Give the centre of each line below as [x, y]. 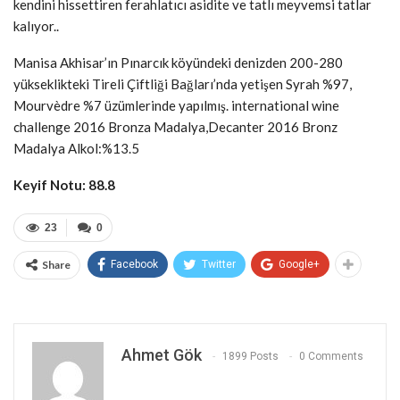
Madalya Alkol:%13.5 [78, 148]
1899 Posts [250, 357]
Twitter [219, 264]
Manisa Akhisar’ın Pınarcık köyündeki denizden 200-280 [178, 62]
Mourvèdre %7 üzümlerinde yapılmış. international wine [176, 105]
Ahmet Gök [162, 354]
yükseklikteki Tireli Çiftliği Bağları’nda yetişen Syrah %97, [183, 83]
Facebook [134, 264]
